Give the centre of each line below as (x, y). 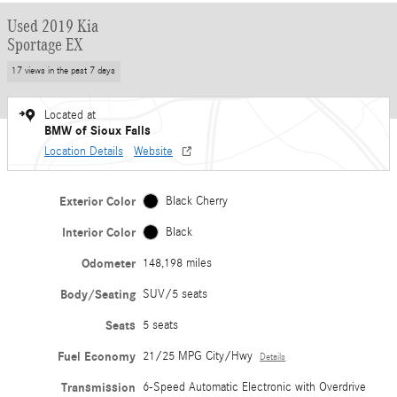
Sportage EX (45, 44)
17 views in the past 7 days (64, 71)
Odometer (109, 263)
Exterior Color (98, 201)
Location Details (84, 151)
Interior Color (99, 232)
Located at (70, 115)
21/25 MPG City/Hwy (198, 356)
